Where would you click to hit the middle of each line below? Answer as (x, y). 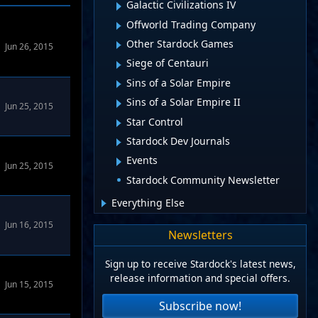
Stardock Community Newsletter (203, 180)
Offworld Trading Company (191, 24)
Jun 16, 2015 (29, 225)
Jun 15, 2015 (29, 285)
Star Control (155, 121)
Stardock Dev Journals (178, 141)
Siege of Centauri (168, 63)
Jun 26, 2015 (29, 47)
